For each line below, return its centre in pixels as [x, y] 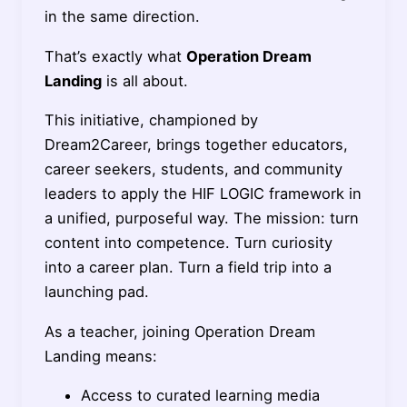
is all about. [144, 80]
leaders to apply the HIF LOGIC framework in [203, 194]
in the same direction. [122, 17]
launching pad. [96, 292]
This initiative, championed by [151, 120]
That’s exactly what [115, 56]
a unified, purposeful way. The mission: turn [201, 218]
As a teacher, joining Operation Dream [179, 331]
